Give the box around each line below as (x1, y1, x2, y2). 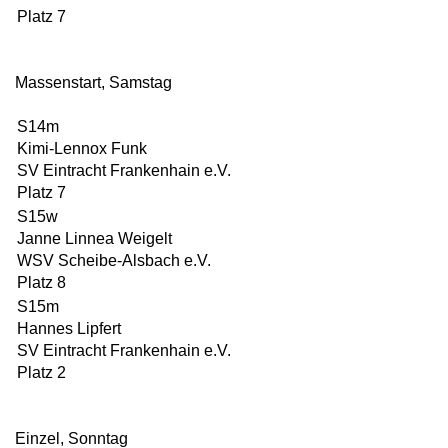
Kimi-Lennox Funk (17, 140, 147, 157)
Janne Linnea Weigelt (17, 230, 172, 247)
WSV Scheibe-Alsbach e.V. (17, 252, 211, 269)
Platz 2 (17, 364, 66, 381)
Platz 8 (17, 274, 66, 291)
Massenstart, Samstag (15, 74, 172, 91)
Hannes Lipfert (17, 320, 121, 337)
